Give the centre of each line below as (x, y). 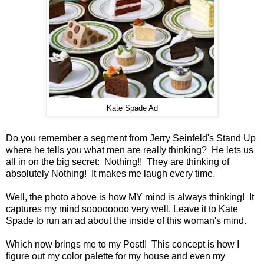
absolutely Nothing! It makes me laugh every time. (110, 174)
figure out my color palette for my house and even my (115, 256)
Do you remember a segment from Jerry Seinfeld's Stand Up (131, 138)
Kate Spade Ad (132, 108)
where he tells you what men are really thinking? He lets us (130, 150)
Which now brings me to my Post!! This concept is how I (123, 245)
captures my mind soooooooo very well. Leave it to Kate (122, 209)
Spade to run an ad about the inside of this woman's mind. (126, 221)
